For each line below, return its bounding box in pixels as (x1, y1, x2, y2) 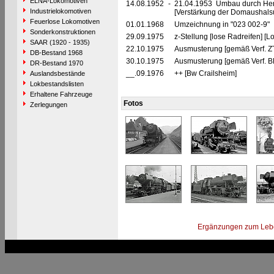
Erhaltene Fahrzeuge (29, 91, 92, 98)
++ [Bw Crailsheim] (174, 69, 237, 78)
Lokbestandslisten (29, 80, 84, 87)
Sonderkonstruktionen (29, 28, 95, 35)
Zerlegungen (29, 101, 67, 108)
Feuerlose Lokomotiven (29, 18, 100, 25)
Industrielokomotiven (29, 7, 91, 15)
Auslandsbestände (29, 70, 85, 77)
